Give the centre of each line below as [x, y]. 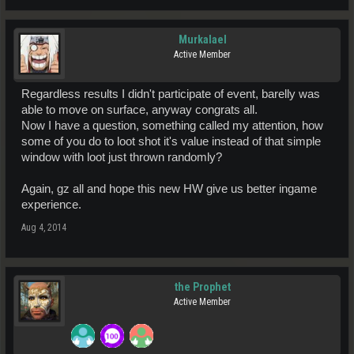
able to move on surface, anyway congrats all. [139, 110]
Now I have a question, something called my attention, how [172, 126]
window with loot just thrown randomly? [122, 158]
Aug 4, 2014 [44, 228]
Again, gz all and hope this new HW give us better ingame [169, 189]
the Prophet [202, 287]
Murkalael [202, 40]
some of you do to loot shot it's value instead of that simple [171, 142]
